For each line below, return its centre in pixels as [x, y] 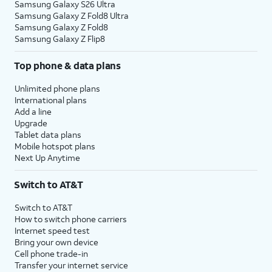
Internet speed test [52, 230]
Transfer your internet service [71, 265]
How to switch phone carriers [71, 219]
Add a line [33, 111]
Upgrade [31, 123]
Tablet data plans [48, 134]
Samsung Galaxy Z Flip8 [60, 38]
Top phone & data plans [67, 65]
